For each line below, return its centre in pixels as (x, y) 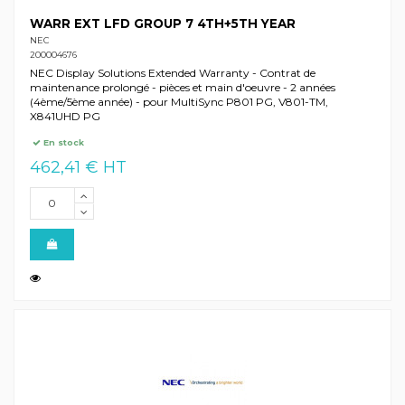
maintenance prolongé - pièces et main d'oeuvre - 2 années (182, 88)
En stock (63, 142)
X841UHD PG (65, 117)
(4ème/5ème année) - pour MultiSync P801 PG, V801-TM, (179, 102)
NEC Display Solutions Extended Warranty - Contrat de (172, 73)
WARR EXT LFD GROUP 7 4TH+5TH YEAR (162, 24)
